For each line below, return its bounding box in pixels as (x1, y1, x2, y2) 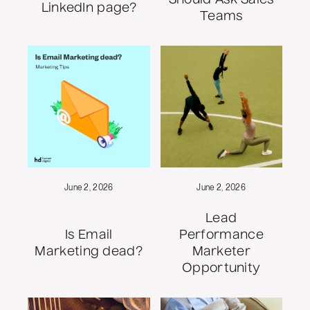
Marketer (192, 246, 250, 259)
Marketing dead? (35, 246, 143, 259)
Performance (179, 229, 264, 242)
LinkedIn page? (41, 1, 136, 15)
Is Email (65, 229, 113, 242)
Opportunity (182, 262, 261, 275)
